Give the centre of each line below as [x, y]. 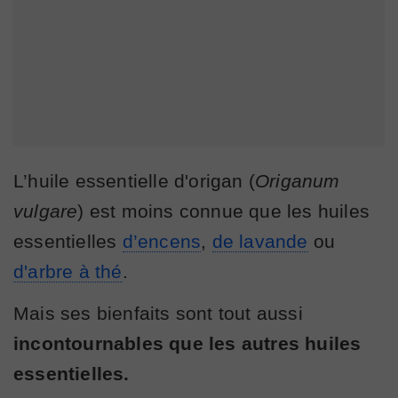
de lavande [260, 241]
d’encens [162, 241]
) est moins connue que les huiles [224, 211]
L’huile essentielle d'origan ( [134, 180]
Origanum [298, 180]
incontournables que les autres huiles [187, 343]
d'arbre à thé [68, 271]
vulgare [46, 211]
